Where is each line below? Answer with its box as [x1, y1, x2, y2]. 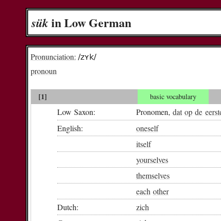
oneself [136, 122, 158, 133]
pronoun [30, 66, 57, 76]
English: [57, 122, 83, 133]
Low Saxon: [57, 106, 95, 117]
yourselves [136, 154, 168, 165]
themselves [136, 170, 170, 181]
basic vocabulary [150, 92, 197, 102]
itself [136, 138, 151, 149]
